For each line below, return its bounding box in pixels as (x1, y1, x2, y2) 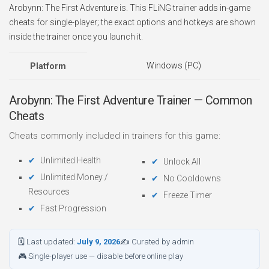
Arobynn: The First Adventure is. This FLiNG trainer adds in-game (9, 3, 250, 13)
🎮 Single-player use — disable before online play (18, 252, 183, 261)
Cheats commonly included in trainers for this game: (9, 130, 220, 141)
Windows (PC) (146, 61, 201, 70)
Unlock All (163, 157, 201, 166)
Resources (28, 187, 70, 196)
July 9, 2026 (77, 237, 120, 246)
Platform (30, 61, 66, 71)
